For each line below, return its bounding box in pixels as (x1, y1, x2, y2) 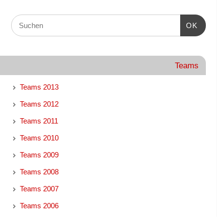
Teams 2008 (19, 167, 59, 176)
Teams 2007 (19, 184, 59, 193)
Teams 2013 (19, 82, 59, 91)
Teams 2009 (19, 150, 59, 159)
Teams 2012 (19, 99, 59, 108)
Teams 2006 (19, 201, 59, 210)
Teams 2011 (19, 116, 58, 125)
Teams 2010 (19, 133, 59, 142)
